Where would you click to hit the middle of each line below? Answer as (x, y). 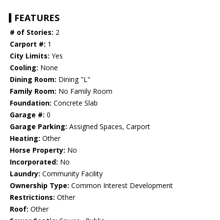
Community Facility (71, 174)
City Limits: (30, 56)
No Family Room (84, 91)
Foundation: (31, 103)
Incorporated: (34, 162)
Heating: (25, 138)
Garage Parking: (39, 127)
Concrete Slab (75, 103)
